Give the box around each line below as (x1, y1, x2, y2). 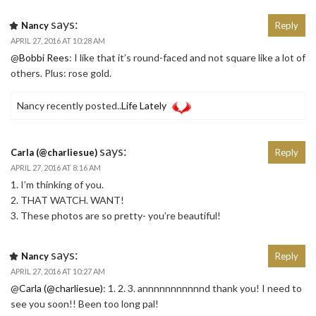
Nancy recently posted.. (17, 99, 121, 112)
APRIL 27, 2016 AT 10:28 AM (11, 36, 105, 46)
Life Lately (121, 99, 166, 112)
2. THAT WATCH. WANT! (11, 194, 124, 207)
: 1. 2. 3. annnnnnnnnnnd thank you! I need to (103, 282, 302, 295)
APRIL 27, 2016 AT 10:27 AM (11, 267, 105, 276)
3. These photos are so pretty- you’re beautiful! (11, 209, 221, 222)
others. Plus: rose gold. (11, 67, 111, 80)
